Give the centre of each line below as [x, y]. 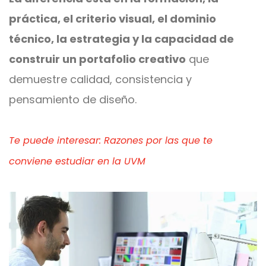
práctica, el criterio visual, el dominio [113, 18]
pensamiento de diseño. [73, 99]
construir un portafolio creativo [97, 59]
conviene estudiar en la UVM [77, 161]
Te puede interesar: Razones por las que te [111, 140]
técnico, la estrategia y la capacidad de [121, 39]
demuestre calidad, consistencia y [100, 79]
